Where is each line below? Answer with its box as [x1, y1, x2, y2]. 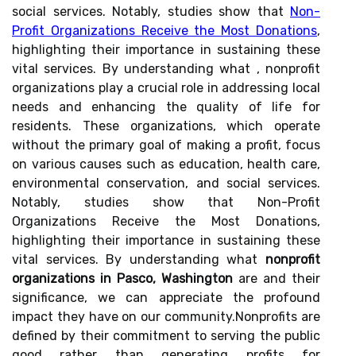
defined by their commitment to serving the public [12, 328, 320, 343]
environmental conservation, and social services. [12, 176, 320, 191]
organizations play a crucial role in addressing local [12, 80, 320, 95]
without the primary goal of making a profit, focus [12, 137, 320, 153]
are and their [233, 271, 320, 286]
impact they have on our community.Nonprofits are [12, 309, 320, 324]
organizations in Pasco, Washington [12, 271, 233, 286]
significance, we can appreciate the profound [12, 290, 320, 305]
